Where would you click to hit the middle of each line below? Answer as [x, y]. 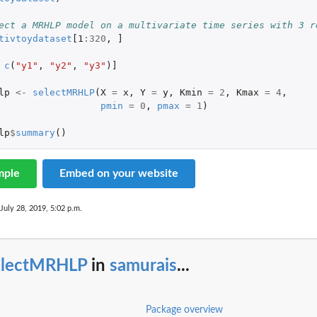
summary [35, 133]
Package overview [184, 310]
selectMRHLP [63, 93]
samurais [143, 266]
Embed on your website [119, 174]
